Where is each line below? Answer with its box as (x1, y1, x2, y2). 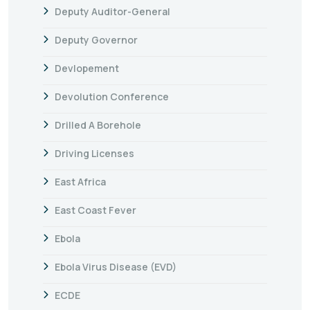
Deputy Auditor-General (55, 4, 170, 18)
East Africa (55, 174, 106, 188)
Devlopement (55, 61, 119, 75)
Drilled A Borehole (55, 118, 141, 131)
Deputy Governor (55, 33, 138, 46)
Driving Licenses (55, 146, 134, 160)
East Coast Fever (55, 203, 136, 217)
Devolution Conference (55, 89, 169, 103)
